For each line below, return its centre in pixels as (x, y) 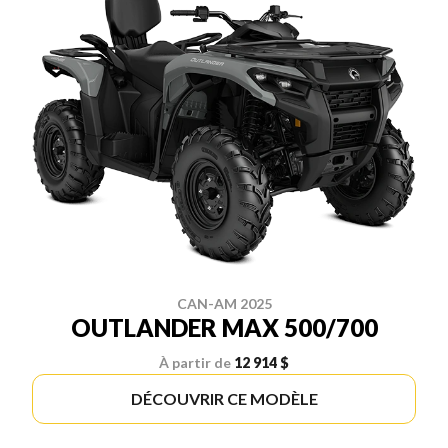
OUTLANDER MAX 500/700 (224, 328)
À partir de (195, 363)
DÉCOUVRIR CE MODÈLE (224, 399)
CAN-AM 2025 (224, 304)
